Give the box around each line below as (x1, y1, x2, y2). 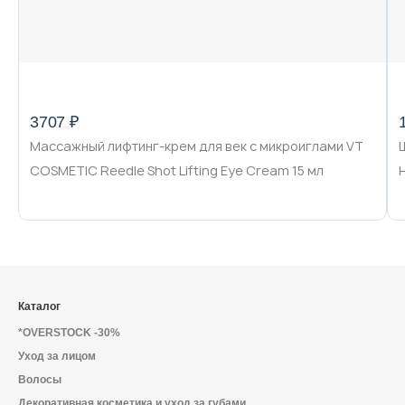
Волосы (18, 373, 61, 386)
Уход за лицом (18, 350, 96, 363)
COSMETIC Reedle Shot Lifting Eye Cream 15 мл (30, 162, 324, 179)
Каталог (18, 300, 61, 313)
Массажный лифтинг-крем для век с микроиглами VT (30, 137, 363, 155)
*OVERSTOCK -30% (18, 326, 120, 339)
